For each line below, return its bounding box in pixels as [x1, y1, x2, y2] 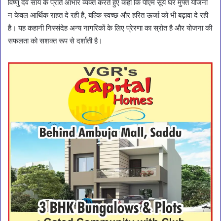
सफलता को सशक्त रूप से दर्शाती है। [8, 36, 103, 45]
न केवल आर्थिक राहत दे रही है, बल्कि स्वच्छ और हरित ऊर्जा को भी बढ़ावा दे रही [8, 10, 208, 20]
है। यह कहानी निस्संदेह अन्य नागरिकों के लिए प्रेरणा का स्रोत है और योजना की [8, 23, 212, 33]
